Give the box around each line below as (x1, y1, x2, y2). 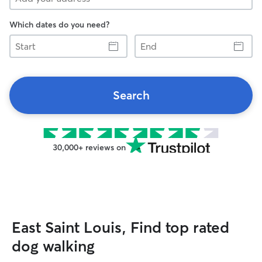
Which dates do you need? (9, 19, 109, 30)
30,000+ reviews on (52, 142, 126, 153)
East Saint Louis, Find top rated (12, 218, 229, 237)
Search (112, 88, 150, 102)
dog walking (12, 237, 95, 256)
